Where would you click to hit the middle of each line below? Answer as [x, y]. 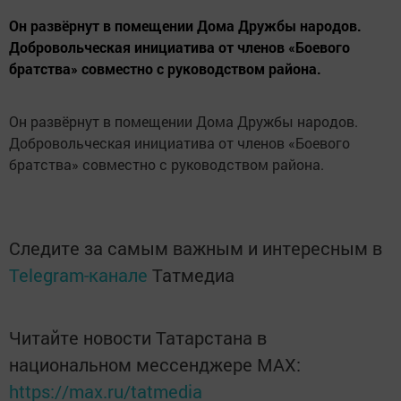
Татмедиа [193, 275]
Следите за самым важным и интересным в [196, 248]
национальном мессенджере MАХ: [155, 364]
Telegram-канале [78, 275]
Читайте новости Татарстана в [138, 337]
